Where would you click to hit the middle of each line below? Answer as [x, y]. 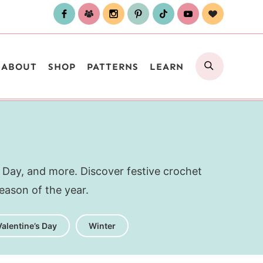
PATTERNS [113, 66]
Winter [102, 226]
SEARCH [236, 60]
